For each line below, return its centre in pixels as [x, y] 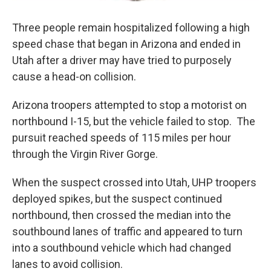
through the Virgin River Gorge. [85, 154]
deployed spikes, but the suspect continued [117, 199]
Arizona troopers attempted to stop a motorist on [129, 105]
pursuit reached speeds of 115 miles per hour [122, 138]
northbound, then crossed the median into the [122, 215]
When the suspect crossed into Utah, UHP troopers [134, 182]
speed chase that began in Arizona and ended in [126, 44]
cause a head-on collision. [74, 77]
